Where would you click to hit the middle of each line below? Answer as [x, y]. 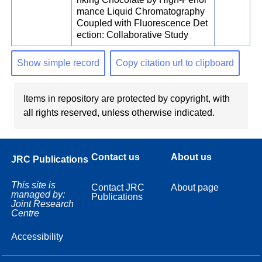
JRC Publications [50, 159]
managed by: [38, 194]
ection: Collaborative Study [133, 35]
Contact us [115, 157]
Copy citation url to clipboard [175, 63]
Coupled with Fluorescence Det [142, 23]
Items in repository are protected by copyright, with [127, 98]
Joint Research [43, 204]
